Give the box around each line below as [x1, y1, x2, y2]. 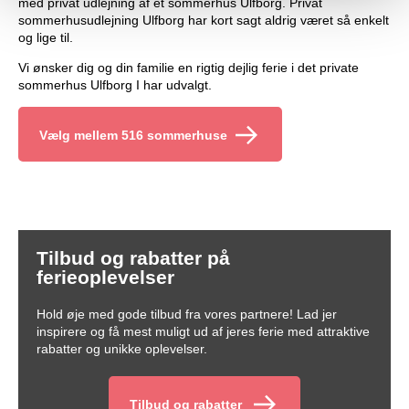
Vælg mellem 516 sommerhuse [39, 127, 227, 142]
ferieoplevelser [37, 266, 174, 288]
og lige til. [18, 29, 73, 45]
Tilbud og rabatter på [37, 246, 230, 268]
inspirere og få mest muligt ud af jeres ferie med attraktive [37, 323, 370, 339]
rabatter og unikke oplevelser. [37, 341, 207, 356]
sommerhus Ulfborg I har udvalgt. [18, 77, 212, 92]
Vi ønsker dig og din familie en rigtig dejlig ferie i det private [18, 59, 359, 75]
